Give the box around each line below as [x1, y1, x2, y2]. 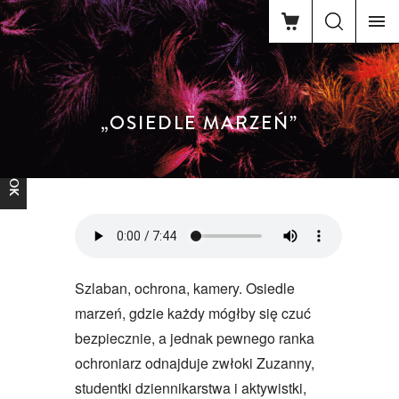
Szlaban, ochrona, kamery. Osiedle [75, 278, 295, 298]
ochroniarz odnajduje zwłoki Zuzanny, [75, 353, 314, 373]
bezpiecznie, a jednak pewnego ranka [75, 328, 314, 348]
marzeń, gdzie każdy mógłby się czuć [75, 303, 311, 323]
